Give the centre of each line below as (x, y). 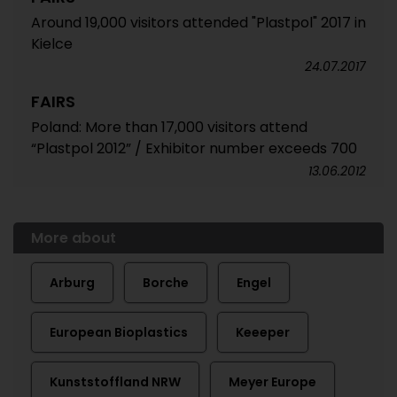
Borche (166, 283)
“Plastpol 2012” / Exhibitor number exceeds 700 (194, 149)
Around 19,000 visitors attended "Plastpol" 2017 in (198, 23)
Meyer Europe (272, 382)
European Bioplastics (119, 332)
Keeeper (263, 332)
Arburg (72, 283)
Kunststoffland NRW (115, 382)
